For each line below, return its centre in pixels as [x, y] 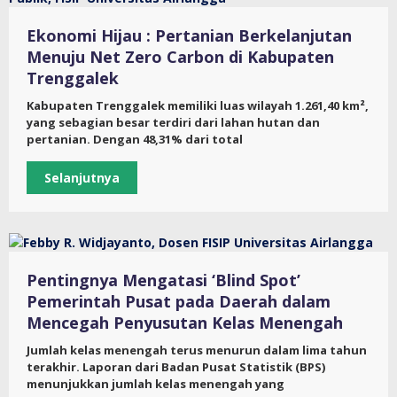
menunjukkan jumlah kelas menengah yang [156, 384]
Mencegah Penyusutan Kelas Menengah [185, 323]
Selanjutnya [82, 178]
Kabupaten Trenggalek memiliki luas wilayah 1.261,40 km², [198, 106]
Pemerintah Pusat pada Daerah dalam [179, 302]
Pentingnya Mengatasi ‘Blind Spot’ [163, 280]
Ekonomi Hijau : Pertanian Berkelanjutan [189, 36]
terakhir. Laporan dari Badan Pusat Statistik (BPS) [176, 367]
